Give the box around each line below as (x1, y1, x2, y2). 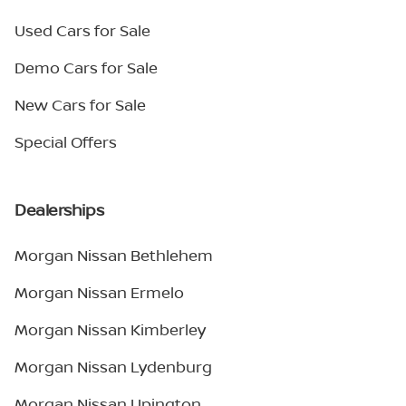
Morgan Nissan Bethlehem (14, 245, 213, 266)
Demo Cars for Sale (14, 57, 158, 78)
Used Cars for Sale (14, 20, 150, 41)
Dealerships (14, 198, 104, 220)
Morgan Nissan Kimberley (14, 319, 206, 340)
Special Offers (14, 131, 117, 152)
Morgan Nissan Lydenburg (14, 356, 212, 377)
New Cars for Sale (14, 94, 146, 115)
